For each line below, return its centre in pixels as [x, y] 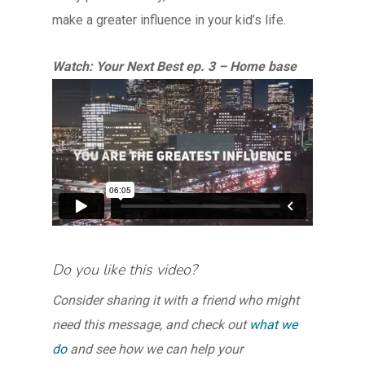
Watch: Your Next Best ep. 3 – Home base [174, 67]
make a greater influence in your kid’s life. [169, 20]
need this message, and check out [151, 325]
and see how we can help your [155, 350]
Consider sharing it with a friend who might [176, 301]
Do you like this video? [125, 270]
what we [273, 325]
